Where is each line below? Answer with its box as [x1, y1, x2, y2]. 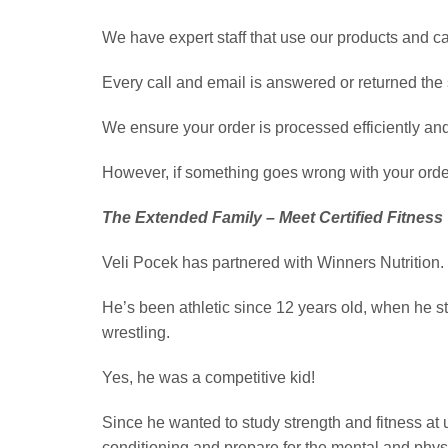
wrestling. [102, 324, 170, 342]
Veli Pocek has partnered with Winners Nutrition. [102, 254, 444, 272]
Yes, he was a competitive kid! [102, 369, 315, 387]
